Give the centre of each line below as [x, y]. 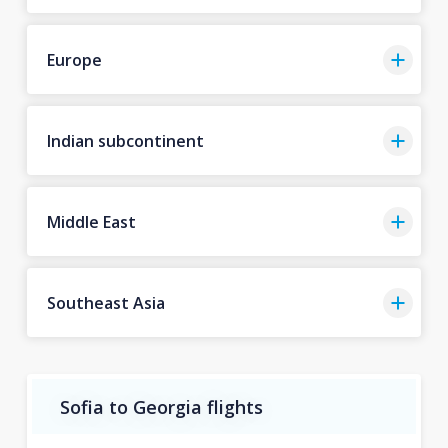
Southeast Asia [105, 302]
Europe [74, 59]
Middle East [91, 221]
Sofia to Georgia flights [161, 406]
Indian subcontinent [125, 140]
